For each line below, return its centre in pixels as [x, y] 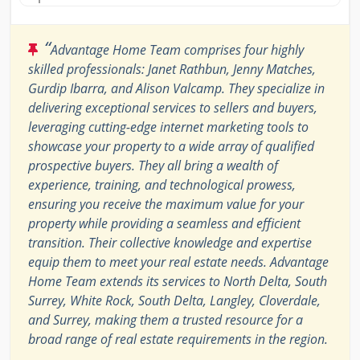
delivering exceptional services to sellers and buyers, [173, 108]
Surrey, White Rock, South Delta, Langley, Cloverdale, [174, 301]
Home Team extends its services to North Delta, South [178, 282]
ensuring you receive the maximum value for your [166, 205]
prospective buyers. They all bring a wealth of [153, 166]
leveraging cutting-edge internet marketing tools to [168, 127]
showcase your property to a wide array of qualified [171, 147]
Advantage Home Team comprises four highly [177, 50]
